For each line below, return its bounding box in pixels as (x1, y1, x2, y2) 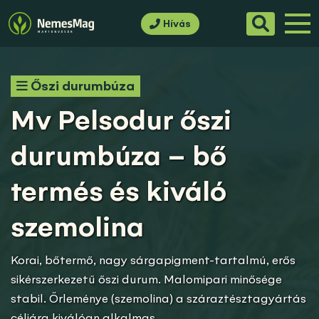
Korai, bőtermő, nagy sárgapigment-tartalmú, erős (11, 252, 296, 268)
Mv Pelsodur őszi (11, 102, 231, 138)
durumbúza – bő (11, 137, 226, 174)
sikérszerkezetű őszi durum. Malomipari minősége (11, 271, 282, 287)
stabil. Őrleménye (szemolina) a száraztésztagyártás (11, 291, 306, 306)
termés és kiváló (11, 173, 226, 209)
